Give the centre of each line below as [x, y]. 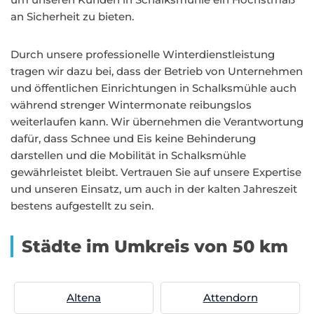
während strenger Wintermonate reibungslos [131, 105]
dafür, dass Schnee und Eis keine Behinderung [133, 138]
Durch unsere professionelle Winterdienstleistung [143, 54]
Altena [84, 298]
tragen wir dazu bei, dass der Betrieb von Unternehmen [157, 71]
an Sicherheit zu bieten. [72, 16]
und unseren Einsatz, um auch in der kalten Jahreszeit [154, 189]
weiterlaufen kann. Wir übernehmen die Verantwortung [157, 122]
